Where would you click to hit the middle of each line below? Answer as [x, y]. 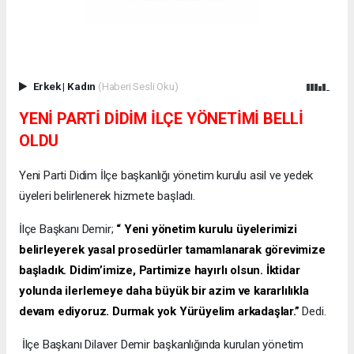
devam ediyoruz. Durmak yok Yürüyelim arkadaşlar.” [161, 312]
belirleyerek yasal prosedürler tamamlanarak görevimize [172, 250]
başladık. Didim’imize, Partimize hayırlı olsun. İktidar [160, 271]
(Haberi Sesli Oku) [138, 87]
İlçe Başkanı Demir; [68, 230]
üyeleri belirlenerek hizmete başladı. [107, 196]
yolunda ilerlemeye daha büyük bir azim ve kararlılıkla [164, 291]
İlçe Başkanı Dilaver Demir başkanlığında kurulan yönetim [162, 345]
